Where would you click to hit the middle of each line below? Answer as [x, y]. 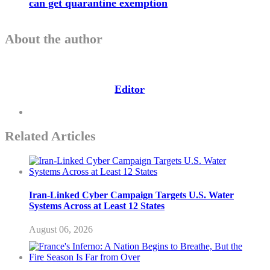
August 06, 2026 [61, 230]
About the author [54, 39]
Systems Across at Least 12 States [97, 206]
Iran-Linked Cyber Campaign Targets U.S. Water [131, 195]
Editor [130, 89]
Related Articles [50, 136]
